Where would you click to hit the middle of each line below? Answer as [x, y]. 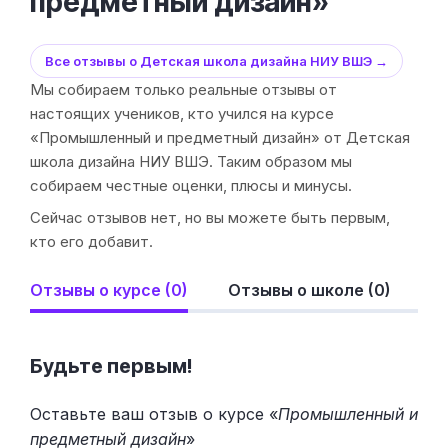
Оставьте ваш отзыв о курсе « [154, 413]
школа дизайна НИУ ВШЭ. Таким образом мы [191, 162]
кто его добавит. [91, 242]
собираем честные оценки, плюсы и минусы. [191, 186]
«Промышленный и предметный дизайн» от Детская [220, 138]
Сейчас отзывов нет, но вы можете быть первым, [210, 218]
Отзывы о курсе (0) [109, 290]
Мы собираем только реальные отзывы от [183, 90]
